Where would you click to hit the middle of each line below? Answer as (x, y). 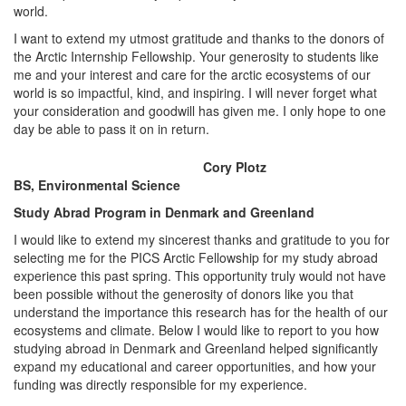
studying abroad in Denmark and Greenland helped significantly (196, 348)
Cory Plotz (235, 167)
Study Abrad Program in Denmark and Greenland (164, 212)
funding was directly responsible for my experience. (162, 384)
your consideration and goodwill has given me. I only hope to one (200, 111)
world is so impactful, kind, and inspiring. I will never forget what (195, 92)
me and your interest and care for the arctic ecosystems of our (192, 74)
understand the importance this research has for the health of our (201, 312)
